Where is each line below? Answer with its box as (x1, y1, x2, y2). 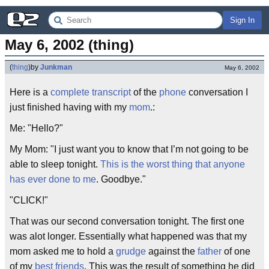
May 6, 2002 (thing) (5, 37, 134, 53)
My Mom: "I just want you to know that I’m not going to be (10, 144, 249, 154)
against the (146, 246, 198, 256)
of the (131, 87, 159, 97)
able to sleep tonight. (10, 159, 100, 169)
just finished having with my (10, 102, 129, 112)
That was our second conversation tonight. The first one (10, 216, 244, 226)
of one (222, 246, 250, 256)
